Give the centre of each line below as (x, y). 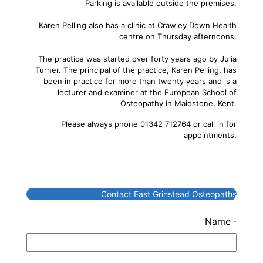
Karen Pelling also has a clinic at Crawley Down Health (138, 25)
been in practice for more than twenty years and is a (140, 81)
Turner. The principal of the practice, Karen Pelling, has (136, 70)
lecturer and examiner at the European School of (147, 92)
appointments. (210, 135)
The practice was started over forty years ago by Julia (137, 58)
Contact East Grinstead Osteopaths (165, 194)
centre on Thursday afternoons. (178, 36)
